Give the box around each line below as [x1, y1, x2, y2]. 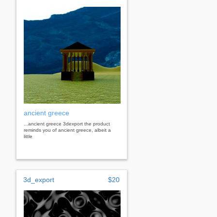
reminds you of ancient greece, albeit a [24, 127, 111, 133]
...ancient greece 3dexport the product [24, 121, 110, 126]
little [24, 133, 32, 139]
